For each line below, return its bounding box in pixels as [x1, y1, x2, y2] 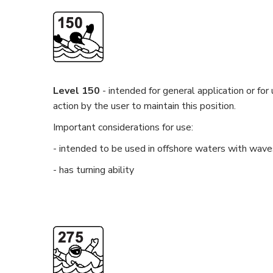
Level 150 [53, 84, 100, 97]
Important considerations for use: [53, 121, 196, 134]
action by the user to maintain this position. [53, 99, 236, 113]
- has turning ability [53, 163, 134, 177]
